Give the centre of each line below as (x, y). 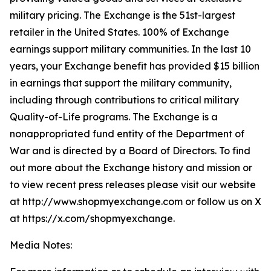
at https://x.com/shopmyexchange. (92, 218)
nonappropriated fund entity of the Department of (127, 134)
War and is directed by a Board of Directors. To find (130, 151)
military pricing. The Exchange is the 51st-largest (122, 15)
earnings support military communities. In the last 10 (130, 49)
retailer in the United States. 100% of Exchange (119, 32)
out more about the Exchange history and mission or (131, 168)
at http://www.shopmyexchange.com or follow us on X (135, 201)
